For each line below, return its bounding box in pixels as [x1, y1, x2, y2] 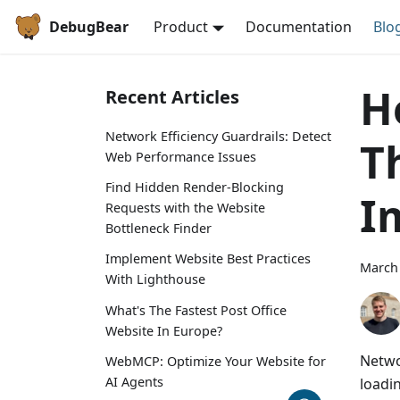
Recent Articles [105, 85, 239, 109]
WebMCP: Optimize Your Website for [105, 352, 326, 370]
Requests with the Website [105, 199, 265, 217]
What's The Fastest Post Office [105, 301, 287, 319]
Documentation [245, 17, 352, 37]
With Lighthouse [105, 271, 205, 288]
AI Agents [105, 372, 163, 390]
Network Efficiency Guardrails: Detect [105, 128, 331, 145]
